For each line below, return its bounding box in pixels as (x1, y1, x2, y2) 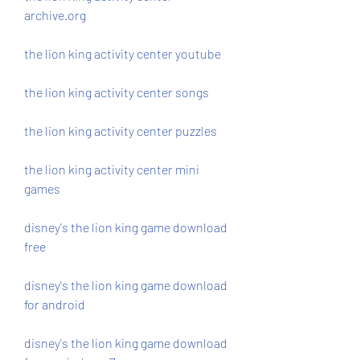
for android (24, 297, 85, 312)
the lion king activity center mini (24, 162, 199, 177)
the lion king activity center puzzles (24, 123, 217, 138)
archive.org (24, 7, 86, 22)
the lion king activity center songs (24, 84, 209, 100)
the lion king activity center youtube (24, 46, 221, 61)
